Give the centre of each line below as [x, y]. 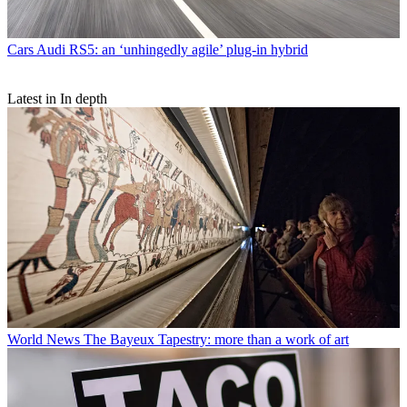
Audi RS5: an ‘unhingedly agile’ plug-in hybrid [172, 50]
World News [44, 340]
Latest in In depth [57, 99]
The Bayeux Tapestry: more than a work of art [216, 340]
